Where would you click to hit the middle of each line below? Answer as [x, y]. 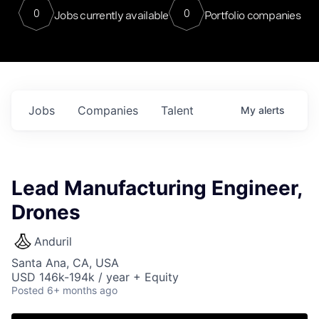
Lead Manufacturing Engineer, [157, 188]
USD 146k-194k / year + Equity [95, 277]
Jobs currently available [111, 15]
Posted [28, 290]
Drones [46, 212]
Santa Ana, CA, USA [65, 263]
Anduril [53, 241]
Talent [177, 110]
